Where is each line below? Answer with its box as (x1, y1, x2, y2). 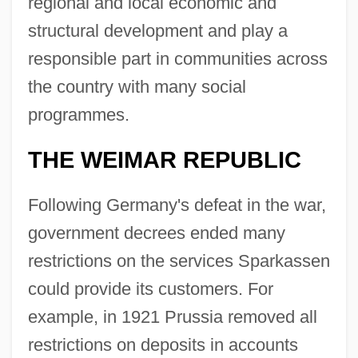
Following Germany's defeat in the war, (27, 194, 326, 215)
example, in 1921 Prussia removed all (27, 306, 317, 327)
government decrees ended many (27, 222, 285, 243)
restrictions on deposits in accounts (27, 334, 298, 355)
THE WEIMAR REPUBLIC (27, 146, 301, 173)
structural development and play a (27, 20, 288, 41)
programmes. (27, 104, 129, 125)
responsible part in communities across (27, 48, 328, 69)
